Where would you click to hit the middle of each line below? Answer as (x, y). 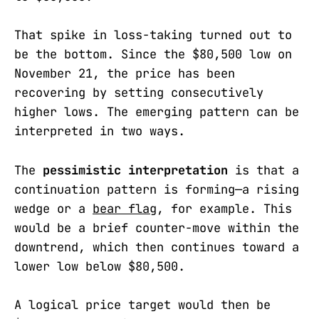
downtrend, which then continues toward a (157, 247)
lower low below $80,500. (100, 266)
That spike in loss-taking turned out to (153, 35)
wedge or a (53, 208)
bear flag (125, 208)
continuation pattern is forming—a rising (157, 189)
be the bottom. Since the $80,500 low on (153, 54)
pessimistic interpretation (135, 170)
